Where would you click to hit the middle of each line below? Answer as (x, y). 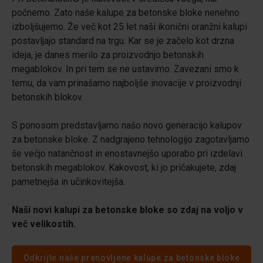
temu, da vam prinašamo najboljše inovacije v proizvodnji (127, 83)
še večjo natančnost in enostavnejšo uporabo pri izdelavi (127, 154)
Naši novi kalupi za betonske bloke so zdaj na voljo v (127, 210)
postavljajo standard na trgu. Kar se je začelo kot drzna (123, 41)
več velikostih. (44, 224)
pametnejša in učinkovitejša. (68, 182)
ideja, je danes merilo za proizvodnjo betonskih (108, 55)
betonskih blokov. (48, 97)
